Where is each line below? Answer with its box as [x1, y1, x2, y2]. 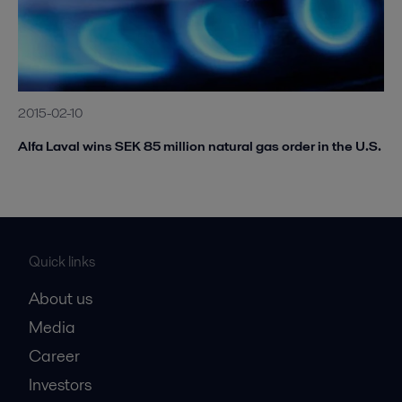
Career [29, 345, 80, 368]
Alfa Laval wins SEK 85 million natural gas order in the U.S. [18, 136, 381, 156]
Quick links [29, 251, 95, 273]
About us [29, 287, 92, 310]
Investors [29, 373, 92, 397]
